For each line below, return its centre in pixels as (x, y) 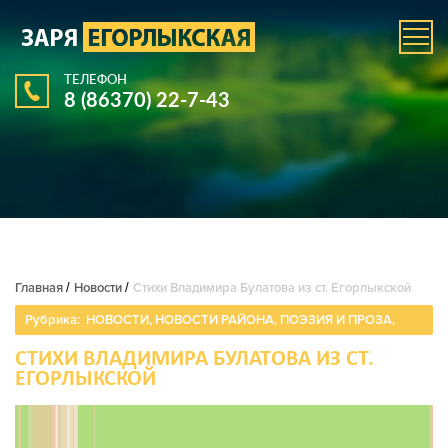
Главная (39, 288)
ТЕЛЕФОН (95, 79)
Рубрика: (54, 320)
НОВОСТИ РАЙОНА (214, 320)
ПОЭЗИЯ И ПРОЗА (336, 320)
